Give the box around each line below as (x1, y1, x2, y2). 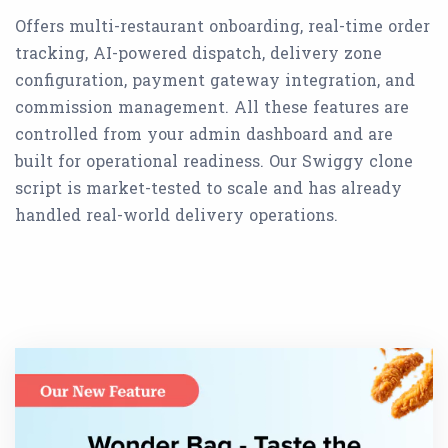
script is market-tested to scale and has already (15, 177, 402, 199)
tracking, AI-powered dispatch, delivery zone (15, 42, 382, 64)
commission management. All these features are (15, 96, 409, 118)
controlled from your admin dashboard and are (15, 123, 393, 145)
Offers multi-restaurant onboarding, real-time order (15, 15, 430, 37)
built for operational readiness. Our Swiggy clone (15, 150, 413, 172)
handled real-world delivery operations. (15, 204, 338, 226)
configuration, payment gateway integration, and (15, 69, 415, 91)
